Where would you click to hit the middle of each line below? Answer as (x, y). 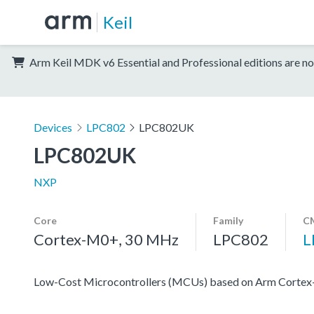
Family (228, 220)
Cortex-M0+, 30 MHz (106, 239)
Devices (53, 127)
